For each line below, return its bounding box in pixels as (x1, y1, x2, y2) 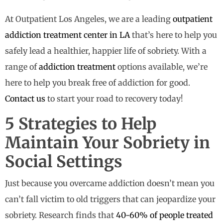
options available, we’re (115, 62, 208, 72)
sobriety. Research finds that (5, 210, 116, 221)
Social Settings (5, 152, 122, 172)
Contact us (5, 94, 45, 104)
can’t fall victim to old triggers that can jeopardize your (5, 194, 216, 205)
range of (5, 62, 39, 72)
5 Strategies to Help (5, 114, 156, 134)
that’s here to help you (132, 30, 217, 40)
